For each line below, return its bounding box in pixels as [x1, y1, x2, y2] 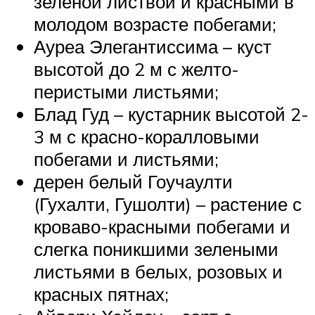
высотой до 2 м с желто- [34, 57, 239, 80]
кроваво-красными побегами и [34, 214, 290, 238]
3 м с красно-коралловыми [34, 124, 259, 148]
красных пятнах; [34, 282, 169, 305]
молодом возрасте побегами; [34, 12, 276, 35]
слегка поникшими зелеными [34, 237, 278, 260]
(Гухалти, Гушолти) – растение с [34, 192, 302, 215]
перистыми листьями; [34, 79, 219, 103]
